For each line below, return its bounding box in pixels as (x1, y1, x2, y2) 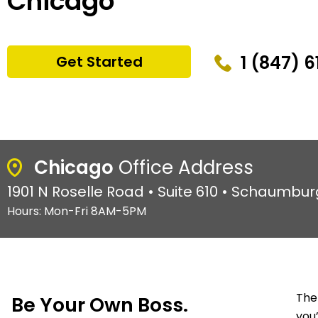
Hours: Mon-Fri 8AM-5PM (7, 202, 146, 219)
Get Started (55, 52, 143, 72)
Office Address (113, 154, 253, 180)
